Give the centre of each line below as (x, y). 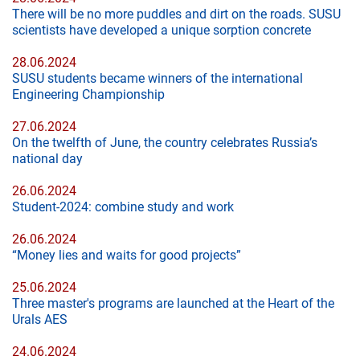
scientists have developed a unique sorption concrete (162, 30)
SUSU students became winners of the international (157, 78)
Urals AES (40, 319)
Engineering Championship (88, 94)
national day (47, 159)
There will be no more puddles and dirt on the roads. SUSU (176, 14)
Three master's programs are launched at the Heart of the (173, 303)
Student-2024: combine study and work (123, 207)
